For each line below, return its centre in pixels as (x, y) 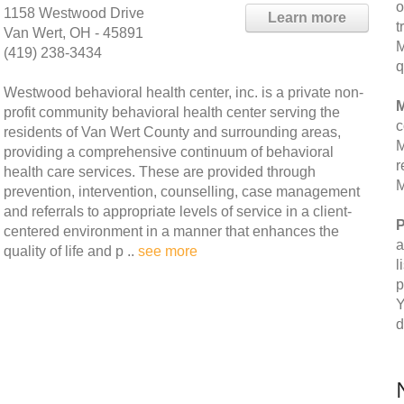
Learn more (307, 18)
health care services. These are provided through (160, 172)
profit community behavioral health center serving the (172, 112)
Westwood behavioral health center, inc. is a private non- (184, 92)
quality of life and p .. (71, 251)
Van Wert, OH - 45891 (73, 33)
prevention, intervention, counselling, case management (182, 192)
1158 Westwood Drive (74, 13)
